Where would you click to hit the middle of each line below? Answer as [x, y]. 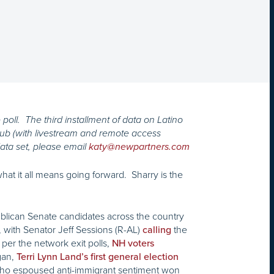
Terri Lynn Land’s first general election [98, 257]
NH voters [133, 244]
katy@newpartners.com [139, 147]
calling [157, 230]
